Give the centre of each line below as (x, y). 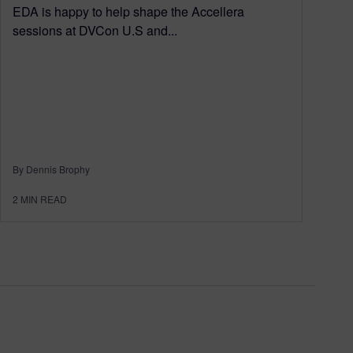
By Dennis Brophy (51, 169)
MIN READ (44, 199)
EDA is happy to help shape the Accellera (128, 11)
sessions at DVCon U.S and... (95, 30)
